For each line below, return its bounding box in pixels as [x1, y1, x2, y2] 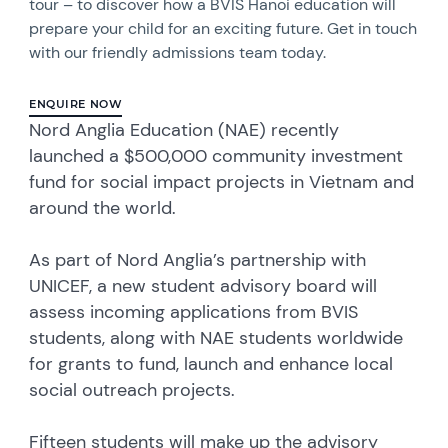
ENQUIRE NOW [29, 96, 123, 111]
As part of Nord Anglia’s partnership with [29, 247, 367, 272]
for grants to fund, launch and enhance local [29, 351, 394, 376]
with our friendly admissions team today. [29, 41, 327, 63]
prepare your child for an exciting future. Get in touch [29, 17, 418, 39]
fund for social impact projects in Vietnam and [29, 169, 415, 194]
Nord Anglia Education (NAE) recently [29, 117, 340, 142]
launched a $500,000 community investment [29, 143, 404, 168]
